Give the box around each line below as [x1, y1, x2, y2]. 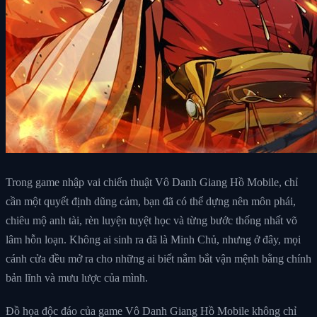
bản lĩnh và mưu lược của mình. [6, 271, 148, 284]
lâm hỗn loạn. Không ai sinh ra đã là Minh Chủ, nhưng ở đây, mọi [6, 233, 301, 246]
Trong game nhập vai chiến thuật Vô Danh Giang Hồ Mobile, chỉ [6, 175, 298, 188]
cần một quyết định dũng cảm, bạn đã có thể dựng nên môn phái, [6, 195, 296, 207]
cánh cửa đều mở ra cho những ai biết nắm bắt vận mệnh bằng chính [6, 252, 311, 265]
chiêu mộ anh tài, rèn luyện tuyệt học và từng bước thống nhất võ [6, 214, 297, 226]
